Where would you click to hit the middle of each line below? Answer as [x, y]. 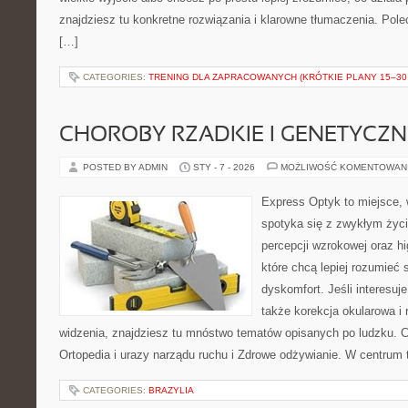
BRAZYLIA [171, 390]
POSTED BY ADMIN [127, 167]
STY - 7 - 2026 [224, 167]
